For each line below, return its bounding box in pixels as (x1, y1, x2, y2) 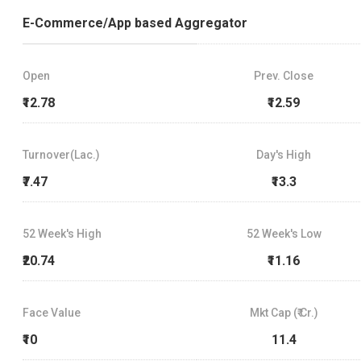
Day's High (256, 148, 312, 162)
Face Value (23, 306, 81, 320)
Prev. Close (254, 69, 314, 83)
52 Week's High (23, 227, 102, 241)
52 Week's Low (246, 227, 322, 241)
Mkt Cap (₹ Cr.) (249, 306, 318, 320)
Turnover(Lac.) (23, 148, 100, 162)
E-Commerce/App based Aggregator (23, 15, 247, 31)
